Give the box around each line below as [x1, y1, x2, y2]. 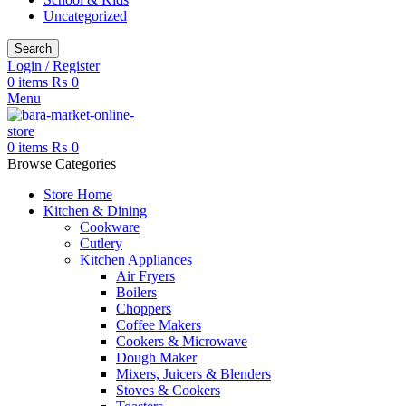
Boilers [116, 285, 157, 300]
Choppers [116, 301, 171, 316]
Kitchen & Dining [43, 203, 147, 218]
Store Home [43, 187, 112, 202]
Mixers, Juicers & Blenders [116, 366, 271, 382]
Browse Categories [7, 156, 116, 171]
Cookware [80, 219, 140, 235]
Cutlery [80, 236, 122, 251]
